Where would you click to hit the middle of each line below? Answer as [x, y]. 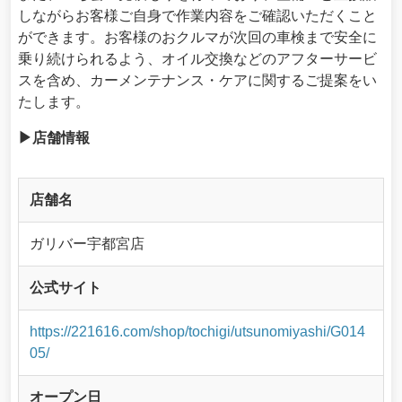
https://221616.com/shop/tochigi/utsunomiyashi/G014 [197, 332]
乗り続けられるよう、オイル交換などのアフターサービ [197, 59]
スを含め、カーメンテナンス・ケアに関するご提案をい [197, 81]
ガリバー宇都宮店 [87, 244]
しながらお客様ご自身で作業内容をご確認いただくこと [197, 16]
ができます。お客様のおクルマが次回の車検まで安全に [197, 38]
